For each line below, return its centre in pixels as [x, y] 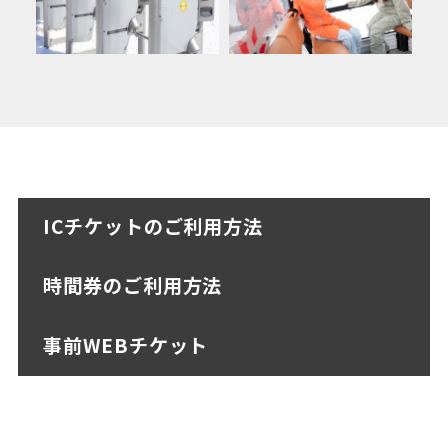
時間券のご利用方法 [132, 285]
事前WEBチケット [125, 344]
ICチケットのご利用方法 [153, 226]
